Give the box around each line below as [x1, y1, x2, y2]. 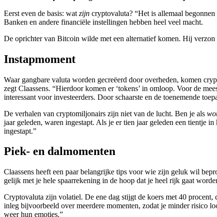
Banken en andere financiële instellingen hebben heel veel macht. [4, 17, 203, 26]
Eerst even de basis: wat [4, 9, 79, 17]
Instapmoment [4, 52, 76, 65]
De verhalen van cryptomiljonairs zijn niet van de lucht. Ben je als [4, 109, 207, 118]
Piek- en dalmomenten [4, 145, 115, 158]
